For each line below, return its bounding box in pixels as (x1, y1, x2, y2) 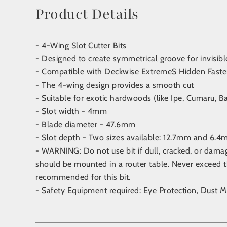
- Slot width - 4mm (35, 106, 107, 116)
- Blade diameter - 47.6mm (35, 120, 136, 129)
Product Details (35, 5, 139, 24)
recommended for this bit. (35, 172, 131, 182)
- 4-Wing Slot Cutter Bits (35, 41, 127, 50)
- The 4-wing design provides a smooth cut (35, 80, 194, 90)
